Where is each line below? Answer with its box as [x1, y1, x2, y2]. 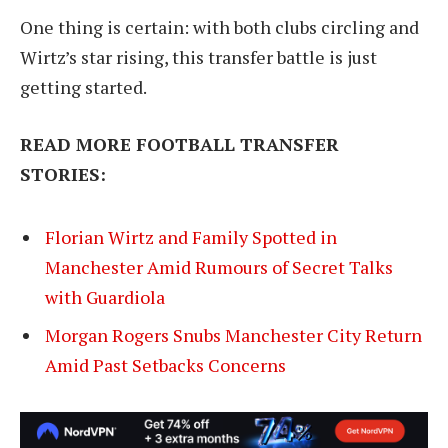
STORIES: [20, 162, 106, 187]
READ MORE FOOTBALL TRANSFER [20, 132, 339, 157]
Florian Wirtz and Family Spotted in [45, 224, 337, 249]
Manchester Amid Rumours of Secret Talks [45, 254, 393, 279]
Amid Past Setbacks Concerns [45, 352, 286, 377]
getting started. [20, 74, 147, 99]
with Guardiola [45, 284, 165, 309]
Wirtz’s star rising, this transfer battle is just [20, 44, 377, 69]
